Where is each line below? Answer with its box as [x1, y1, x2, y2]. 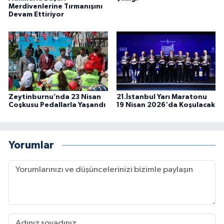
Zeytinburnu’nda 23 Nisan [8, 93, 101, 101]
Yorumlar [8, 139, 54, 150]
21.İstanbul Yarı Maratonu [116, 93, 207, 101]
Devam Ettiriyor [8, 11, 64, 18]
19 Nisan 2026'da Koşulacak [116, 101, 215, 109]
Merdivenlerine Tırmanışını [8, 3, 102, 10]
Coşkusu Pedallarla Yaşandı [8, 101, 105, 109]
